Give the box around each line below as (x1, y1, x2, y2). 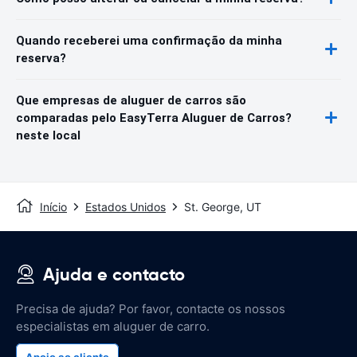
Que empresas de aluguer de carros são (16, 92, 246, 108)
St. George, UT (184, 199, 261, 214)
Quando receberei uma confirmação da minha (16, 33, 282, 48)
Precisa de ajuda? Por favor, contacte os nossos (16, 300, 285, 316)
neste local (16, 127, 80, 143)
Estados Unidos (85, 199, 166, 214)
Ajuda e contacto (43, 263, 185, 285)
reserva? (16, 50, 66, 65)
